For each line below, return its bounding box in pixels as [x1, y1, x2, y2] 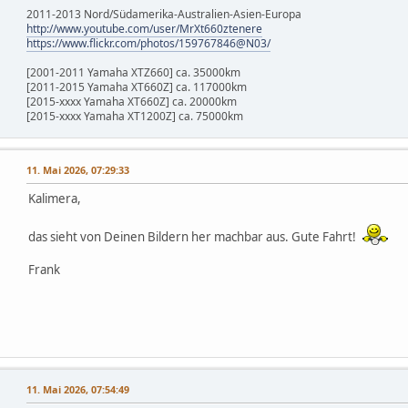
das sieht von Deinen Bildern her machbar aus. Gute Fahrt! [28, 229, 362, 246]
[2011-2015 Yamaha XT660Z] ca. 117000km [26, 79, 247, 96]
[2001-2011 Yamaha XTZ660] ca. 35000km [26, 65, 240, 81]
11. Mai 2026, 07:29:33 [26, 163, 129, 178]
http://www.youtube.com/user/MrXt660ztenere [26, 21, 262, 37]
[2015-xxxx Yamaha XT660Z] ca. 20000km [26, 94, 237, 110]
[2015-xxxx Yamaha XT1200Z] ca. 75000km [26, 108, 243, 125]
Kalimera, [28, 190, 81, 208]
